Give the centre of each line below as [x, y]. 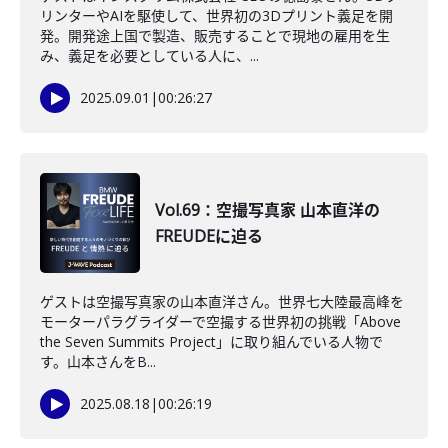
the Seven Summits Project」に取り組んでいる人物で [211, 341]
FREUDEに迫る [209, 236]
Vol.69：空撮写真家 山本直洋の [267, 210]
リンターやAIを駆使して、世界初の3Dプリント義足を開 [216, 15]
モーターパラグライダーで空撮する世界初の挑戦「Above [220, 321]
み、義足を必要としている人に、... [149, 55]
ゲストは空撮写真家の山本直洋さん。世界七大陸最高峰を [222, 301]
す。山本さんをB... [98, 361]
